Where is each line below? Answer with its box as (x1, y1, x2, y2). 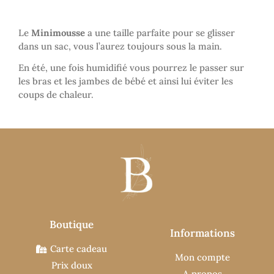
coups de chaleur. (18, 89, 94, 101)
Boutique (50, 218, 94, 232)
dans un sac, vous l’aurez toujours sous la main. (18, 40, 222, 53)
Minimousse (31, 27, 85, 39)
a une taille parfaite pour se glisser (85, 27, 235, 39)
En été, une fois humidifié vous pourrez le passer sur (18, 62, 244, 74)
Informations (170, 226, 235, 240)
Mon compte (175, 251, 230, 263)
